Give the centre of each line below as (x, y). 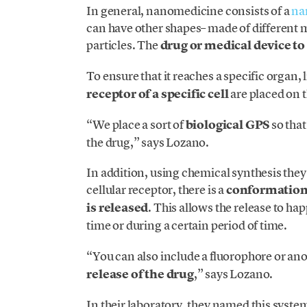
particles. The (123, 45)
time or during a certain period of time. (187, 225)
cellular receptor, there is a (156, 190)
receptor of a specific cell (158, 94)
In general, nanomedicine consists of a (189, 10)
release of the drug (140, 274)
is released (118, 208)
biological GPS (228, 125)
